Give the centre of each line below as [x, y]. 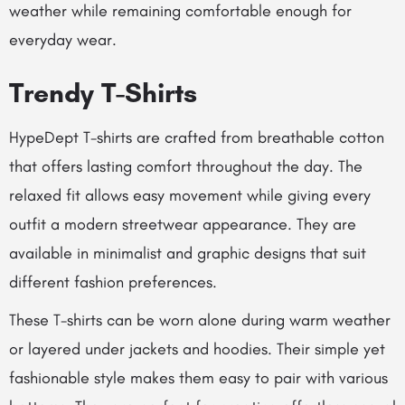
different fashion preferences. [113, 282]
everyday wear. [63, 40]
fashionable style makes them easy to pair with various [198, 378]
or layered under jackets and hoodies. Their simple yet [197, 349]
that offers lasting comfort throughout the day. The [186, 166]
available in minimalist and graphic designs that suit [188, 253]
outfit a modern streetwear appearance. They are [183, 224]
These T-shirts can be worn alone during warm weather [200, 320]
